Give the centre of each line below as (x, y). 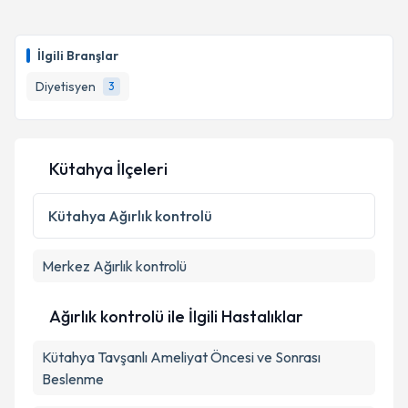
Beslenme (73, 379)
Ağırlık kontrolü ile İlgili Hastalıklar (176, 316)
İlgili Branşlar (78, 56)
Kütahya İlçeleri (108, 169)
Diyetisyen (66, 87)
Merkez (66, 266)
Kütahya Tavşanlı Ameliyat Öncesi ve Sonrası (181, 357)
